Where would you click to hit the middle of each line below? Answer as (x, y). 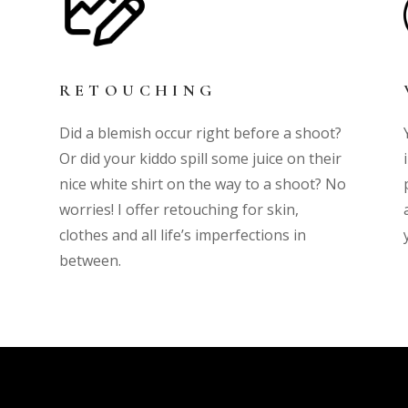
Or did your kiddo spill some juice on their (200, 159)
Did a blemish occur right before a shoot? (200, 133)
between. (90, 261)
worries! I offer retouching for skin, (178, 210)
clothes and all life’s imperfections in (182, 235)
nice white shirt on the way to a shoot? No (202, 184)
